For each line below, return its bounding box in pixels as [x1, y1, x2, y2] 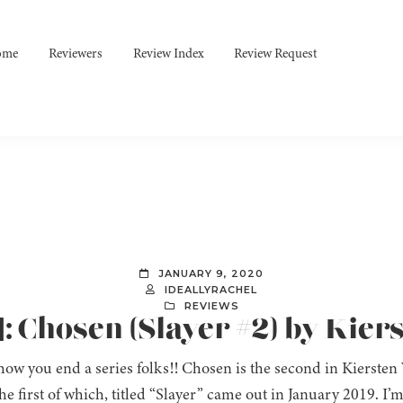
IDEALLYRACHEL [165, 283, 257, 297]
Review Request [234, 44, 318, 62]
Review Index [133, 44, 204, 62]
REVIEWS [184, 300, 239, 313]
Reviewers [49, 44, 103, 62]
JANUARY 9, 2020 [158, 267, 264, 281]
